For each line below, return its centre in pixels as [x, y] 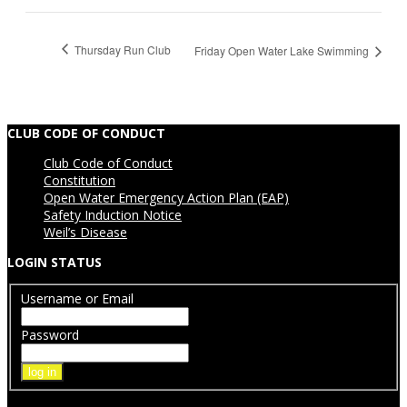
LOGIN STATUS [55, 262]
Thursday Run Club [121, 50]
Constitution [79, 180]
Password [50, 334]
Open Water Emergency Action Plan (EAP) [166, 197]
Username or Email [77, 298]
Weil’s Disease [85, 232]
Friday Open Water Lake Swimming [283, 51]
